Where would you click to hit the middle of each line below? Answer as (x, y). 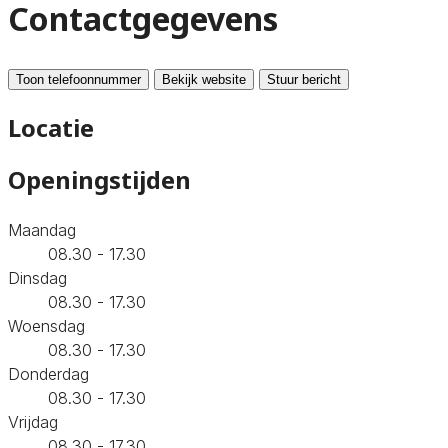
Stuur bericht (304, 79)
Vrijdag (33, 421)
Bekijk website (204, 79)
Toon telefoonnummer (78, 79)
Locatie (51, 127)
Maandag (42, 229)
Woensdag (46, 325)
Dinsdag (37, 277)
